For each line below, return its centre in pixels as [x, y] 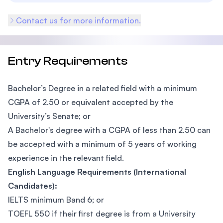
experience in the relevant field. [66, 158]
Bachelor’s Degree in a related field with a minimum [103, 88]
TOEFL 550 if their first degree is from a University [102, 214]
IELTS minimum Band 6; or [56, 200]
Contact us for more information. [78, 20]
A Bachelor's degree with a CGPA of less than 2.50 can [109, 130]
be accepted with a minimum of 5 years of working [102, 144]
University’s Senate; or [49, 116]
